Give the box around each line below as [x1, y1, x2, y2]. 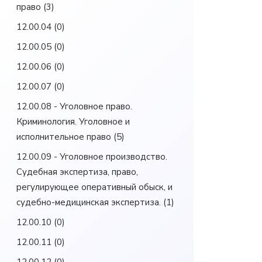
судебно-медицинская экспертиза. [16, 196, 161, 208]
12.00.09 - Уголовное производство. [16, 151, 167, 163]
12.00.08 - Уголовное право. [16, 101, 132, 112]
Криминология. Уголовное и [16, 116, 130, 127]
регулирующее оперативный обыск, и [16, 181, 173, 193]
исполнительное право [16, 131, 111, 143]
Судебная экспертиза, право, [16, 166, 138, 178]
